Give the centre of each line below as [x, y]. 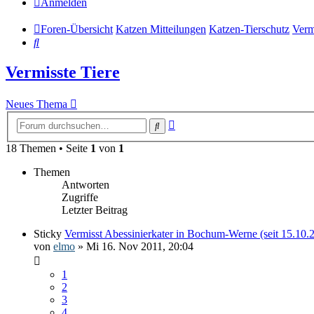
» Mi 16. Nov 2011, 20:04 [134, 246]
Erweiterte [197, 122]
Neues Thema [36, 104]
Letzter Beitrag [95, 210]
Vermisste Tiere [63, 73]
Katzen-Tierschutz [249, 29]
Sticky [48, 233]
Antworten [86, 184]
